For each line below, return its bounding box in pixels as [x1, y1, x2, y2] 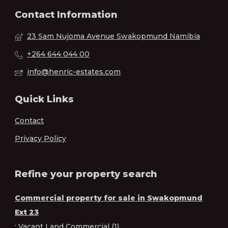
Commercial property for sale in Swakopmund [15, 193, 203, 203]
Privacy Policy [15, 134, 66, 144]
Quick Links [15, 94, 74, 105]
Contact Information [15, 9, 118, 21]
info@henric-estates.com [27, 67, 121, 77]
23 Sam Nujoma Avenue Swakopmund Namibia [27, 32, 200, 41]
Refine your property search [15, 168, 157, 180]
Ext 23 [15, 208, 39, 217]
